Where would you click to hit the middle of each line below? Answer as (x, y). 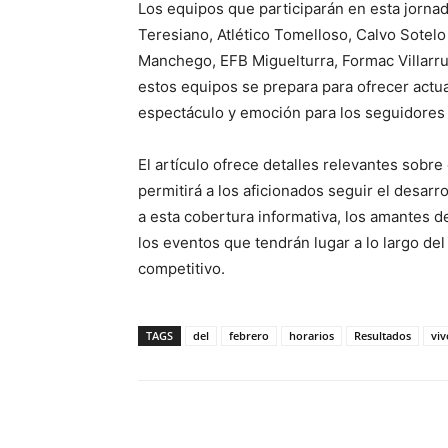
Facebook (211, 431)
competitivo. (181, 269)
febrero (249, 336)
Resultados (382, 336)
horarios (311, 336)
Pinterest (407, 431)
